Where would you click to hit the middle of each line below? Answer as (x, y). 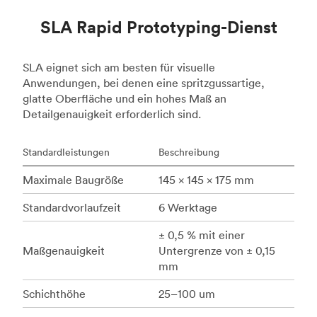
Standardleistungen (66, 152)
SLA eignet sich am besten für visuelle (119, 68)
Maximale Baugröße (73, 180)
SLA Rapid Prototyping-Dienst (158, 27)
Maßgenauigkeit (64, 251)
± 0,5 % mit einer (202, 235)
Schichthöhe (54, 294)
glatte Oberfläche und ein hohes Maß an (125, 99)
